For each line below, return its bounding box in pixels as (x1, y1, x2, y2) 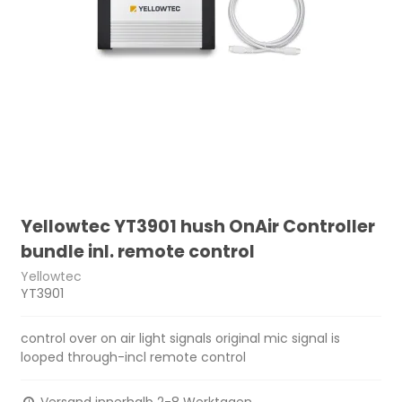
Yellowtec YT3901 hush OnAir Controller (21, 214, 376, 240)
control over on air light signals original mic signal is (21, 328, 341, 347)
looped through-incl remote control (21, 347, 247, 366)
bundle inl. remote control (21, 240, 256, 265)
